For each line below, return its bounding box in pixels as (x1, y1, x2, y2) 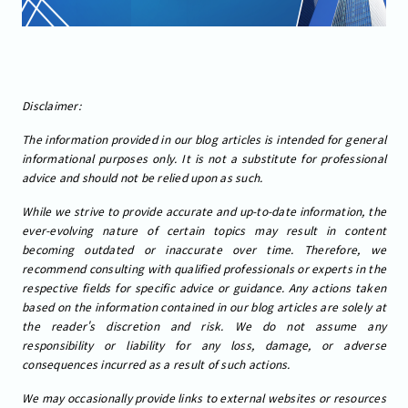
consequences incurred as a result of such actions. (22, 356, 291, 372)
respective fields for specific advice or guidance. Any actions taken (22, 280, 386, 295)
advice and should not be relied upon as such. (22, 169, 266, 185)
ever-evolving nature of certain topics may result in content (22, 222, 386, 238)
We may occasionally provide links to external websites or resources (22, 390, 386, 405)
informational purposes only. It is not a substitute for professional (22, 150, 386, 166)
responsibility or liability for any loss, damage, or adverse (22, 337, 386, 352)
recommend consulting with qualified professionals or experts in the (22, 260, 386, 276)
